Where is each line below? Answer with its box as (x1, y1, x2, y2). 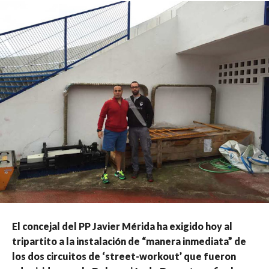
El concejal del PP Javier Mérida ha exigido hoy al (12, 220, 232, 232)
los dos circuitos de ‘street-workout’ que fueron (12, 250, 236, 262)
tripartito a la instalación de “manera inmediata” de (12, 235, 246, 247)
